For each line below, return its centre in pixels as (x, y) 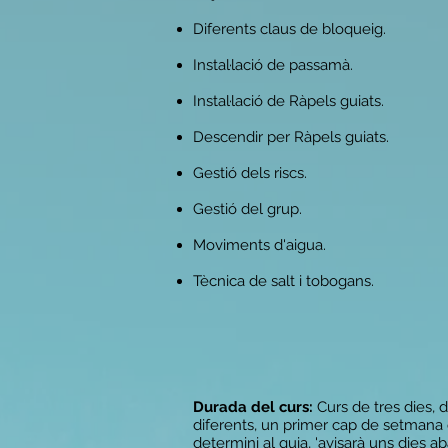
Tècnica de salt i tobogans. (283, 281)
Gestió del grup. (247, 209)
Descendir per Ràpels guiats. (291, 137)
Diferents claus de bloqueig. (289, 29)
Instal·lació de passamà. (273, 65)
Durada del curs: (253, 407)
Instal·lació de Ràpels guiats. (288, 101)
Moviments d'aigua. (259, 245)
